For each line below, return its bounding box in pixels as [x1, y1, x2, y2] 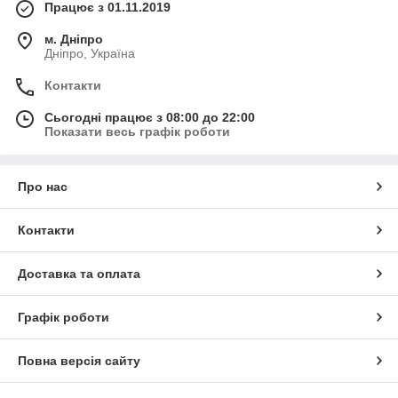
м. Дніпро [44, 31, 103, 46]
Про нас [18, 179, 68, 194]
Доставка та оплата [18, 266, 140, 281]
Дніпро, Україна [44, 45, 135, 60]
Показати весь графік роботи [44, 123, 230, 139]
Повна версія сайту [18, 353, 140, 368]
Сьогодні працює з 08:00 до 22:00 [44, 109, 255, 124]
